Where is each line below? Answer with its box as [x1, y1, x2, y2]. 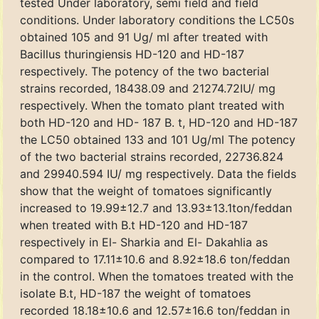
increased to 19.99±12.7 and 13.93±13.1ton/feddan [20, 201, 292, 215]
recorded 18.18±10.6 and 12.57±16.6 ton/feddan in [20, 303, 290, 318]
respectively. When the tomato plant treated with [20, 98, 284, 113]
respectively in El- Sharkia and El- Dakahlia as [20, 235, 268, 249]
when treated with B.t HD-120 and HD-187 [20, 218, 248, 232]
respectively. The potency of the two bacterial [20, 64, 269, 78]
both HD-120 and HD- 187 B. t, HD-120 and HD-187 [20, 115, 298, 130]
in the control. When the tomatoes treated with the [20, 269, 293, 283]
